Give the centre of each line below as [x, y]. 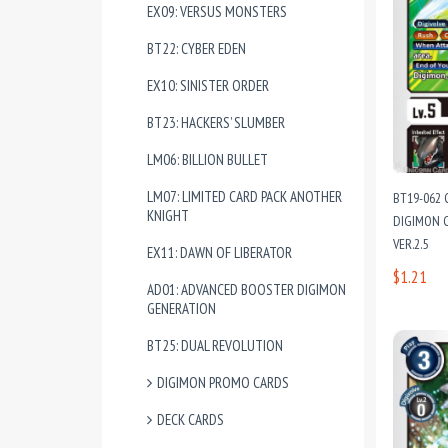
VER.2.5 [410, 244]
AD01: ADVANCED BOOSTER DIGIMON [246, 289]
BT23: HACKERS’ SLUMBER [216, 122]
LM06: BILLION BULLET [207, 159]
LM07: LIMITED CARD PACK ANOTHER [244, 196]
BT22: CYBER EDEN [196, 48]
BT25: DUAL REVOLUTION [215, 345]
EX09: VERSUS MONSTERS [217, 11]
